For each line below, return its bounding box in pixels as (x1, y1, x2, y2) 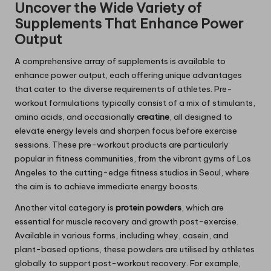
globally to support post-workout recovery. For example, (15, 258, 241, 269)
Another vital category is (15, 202, 116, 214)
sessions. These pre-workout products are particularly (15, 139, 229, 151)
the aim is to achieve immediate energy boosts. (15, 181, 200, 192)
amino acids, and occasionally (15, 111, 137, 123)
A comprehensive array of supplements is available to (15, 56, 226, 67)
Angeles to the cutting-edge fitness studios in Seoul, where (15, 167, 249, 178)
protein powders (116, 202, 181, 214)
